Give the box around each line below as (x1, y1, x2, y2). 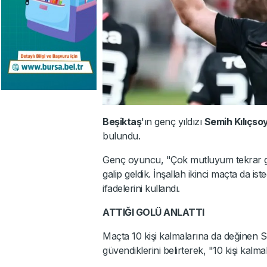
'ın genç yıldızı (141, 115, 204, 128)
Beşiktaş (103, 115, 141, 128)
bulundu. (103, 129, 140, 142)
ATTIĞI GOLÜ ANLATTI (103, 206, 204, 218)
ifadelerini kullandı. (103, 182, 180, 194)
